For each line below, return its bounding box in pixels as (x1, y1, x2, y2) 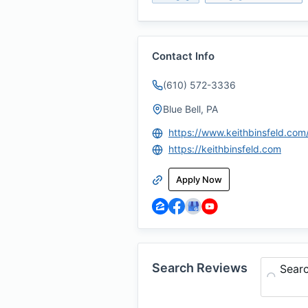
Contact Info (152, 49, 214, 63)
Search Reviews (152, 261, 247, 275)
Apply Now (176, 174, 222, 185)
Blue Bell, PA (163, 103, 218, 115)
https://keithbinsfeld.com (168, 143, 281, 155)
